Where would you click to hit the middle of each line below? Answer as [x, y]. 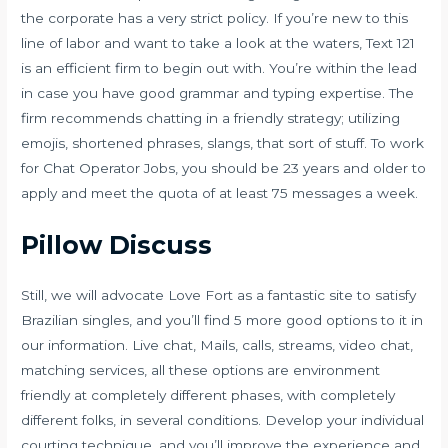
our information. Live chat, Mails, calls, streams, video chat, [217, 344]
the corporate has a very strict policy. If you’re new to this [215, 18]
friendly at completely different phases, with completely [208, 394]
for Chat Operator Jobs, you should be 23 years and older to [224, 168]
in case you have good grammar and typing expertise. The [218, 93]
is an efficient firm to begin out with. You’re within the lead [219, 68]
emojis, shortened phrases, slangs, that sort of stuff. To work [223, 143]
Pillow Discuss [117, 244]
